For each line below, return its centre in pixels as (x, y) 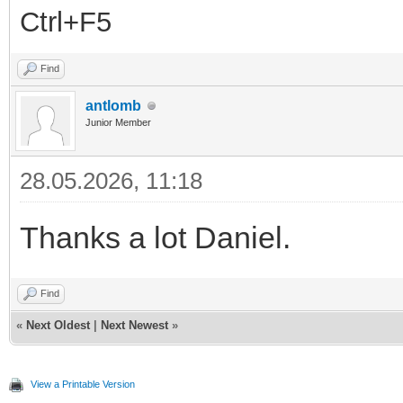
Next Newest (134, 326)
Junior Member (118, 123)
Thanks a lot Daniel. (155, 238)
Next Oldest (58, 326)
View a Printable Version (83, 385)
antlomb (113, 106)
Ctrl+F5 (66, 22)
